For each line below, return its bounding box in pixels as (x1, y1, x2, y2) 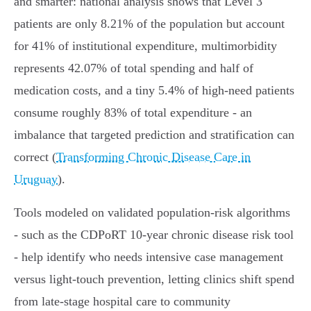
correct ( (14, 150, 56, 165)
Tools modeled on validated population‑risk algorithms (14, 205, 290, 220)
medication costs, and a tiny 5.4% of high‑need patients (14, 83, 294, 98)
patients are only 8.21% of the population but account (14, 17, 285, 31)
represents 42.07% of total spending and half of (14, 61, 253, 76)
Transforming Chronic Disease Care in (56, 150, 251, 165)
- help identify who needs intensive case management (14, 250, 283, 264)
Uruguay (14, 172, 58, 187)
